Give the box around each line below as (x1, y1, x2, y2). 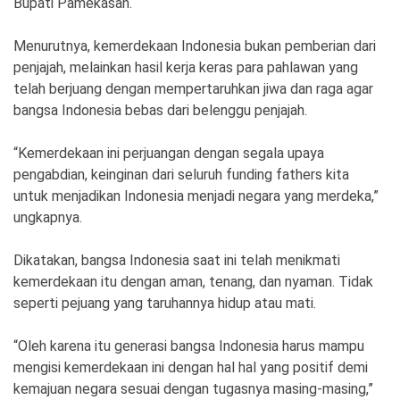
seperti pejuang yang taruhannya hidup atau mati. (13, 294, 316, 312)
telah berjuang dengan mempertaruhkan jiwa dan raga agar (13, 79, 373, 97)
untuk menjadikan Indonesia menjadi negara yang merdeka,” (13, 187, 379, 204)
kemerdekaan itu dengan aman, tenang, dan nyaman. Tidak (13, 272, 373, 290)
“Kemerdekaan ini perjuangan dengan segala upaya (13, 144, 324, 162)
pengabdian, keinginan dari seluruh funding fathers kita (13, 165, 349, 183)
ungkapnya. (13, 208, 82, 226)
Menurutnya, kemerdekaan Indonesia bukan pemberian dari (13, 37, 376, 54)
